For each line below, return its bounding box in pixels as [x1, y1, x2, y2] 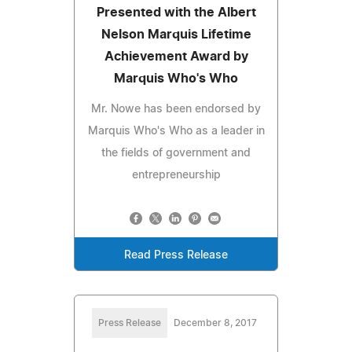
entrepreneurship [131, 169, 221, 181]
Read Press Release [124, 249, 228, 261]
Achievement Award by [104, 49, 248, 63]
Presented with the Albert [96, 5, 256, 19]
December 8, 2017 [174, 317, 257, 328]
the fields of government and [101, 147, 251, 159]
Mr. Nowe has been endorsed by [91, 103, 261, 115]
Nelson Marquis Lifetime [101, 27, 251, 41]
